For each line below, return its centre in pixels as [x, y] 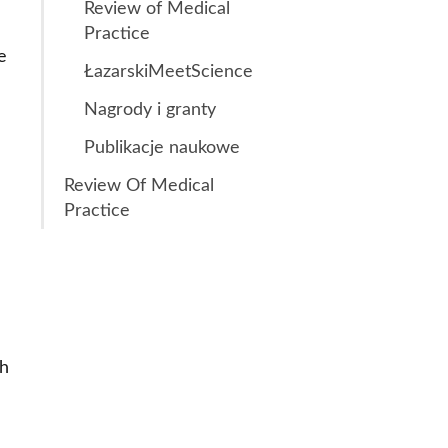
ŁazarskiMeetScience [168, 71]
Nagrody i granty [150, 109]
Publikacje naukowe [162, 147]
